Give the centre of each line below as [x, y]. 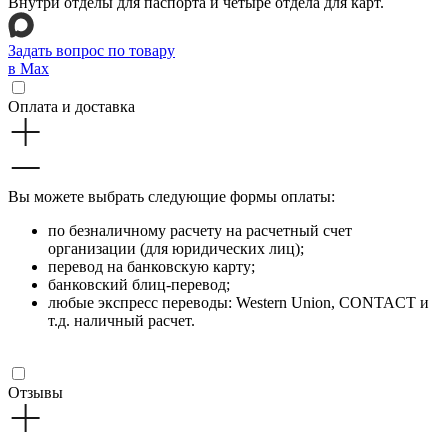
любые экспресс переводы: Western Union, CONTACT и [238, 302]
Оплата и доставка [71, 106]
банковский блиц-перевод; [139, 284]
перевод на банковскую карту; [151, 266]
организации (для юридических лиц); [176, 248]
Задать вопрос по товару [91, 50]
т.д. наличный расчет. [121, 320]
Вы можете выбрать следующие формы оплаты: [171, 196]
